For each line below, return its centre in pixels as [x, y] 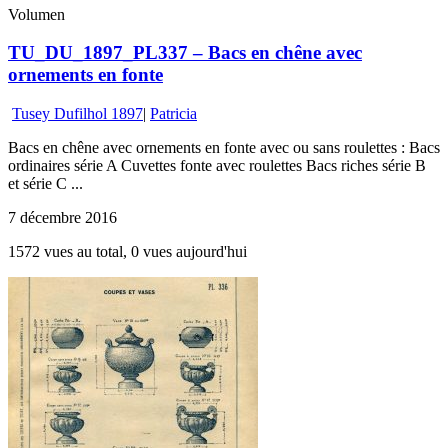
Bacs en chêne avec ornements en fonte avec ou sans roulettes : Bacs [224, 147]
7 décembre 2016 [62, 217]
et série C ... [45, 183]
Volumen [36, 14]
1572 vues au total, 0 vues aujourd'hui [127, 251]
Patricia [173, 113]
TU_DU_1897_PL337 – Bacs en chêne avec [185, 53]
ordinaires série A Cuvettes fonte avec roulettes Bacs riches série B [217, 165]
